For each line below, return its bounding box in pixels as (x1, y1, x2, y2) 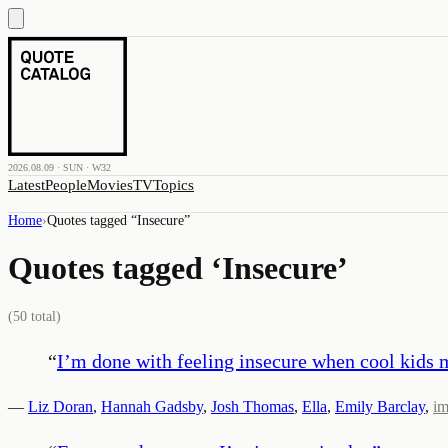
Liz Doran (28, 397, 93, 415)
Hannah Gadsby (101, 397, 203, 415)
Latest (8, 177, 45, 193)
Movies (87, 177, 133, 193)
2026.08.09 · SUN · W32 (8, 162, 111, 173)
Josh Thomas (211, 397, 294, 415)
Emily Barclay (335, 397, 425, 415)
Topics (153, 177, 194, 193)
